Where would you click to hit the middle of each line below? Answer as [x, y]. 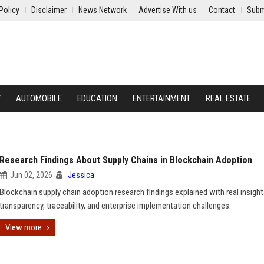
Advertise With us [168, 10]
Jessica [81, 175]
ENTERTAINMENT [161, 98]
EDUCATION [97, 98]
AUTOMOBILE [39, 98]
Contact [222, 10]
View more [24, 227]
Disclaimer [49, 10]
